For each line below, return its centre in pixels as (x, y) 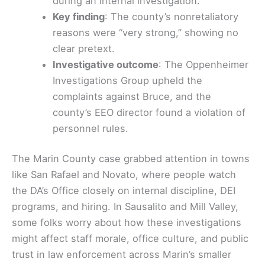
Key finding (79, 16)
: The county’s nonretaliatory (172, 16)
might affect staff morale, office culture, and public (130, 239)
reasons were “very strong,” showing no (146, 32)
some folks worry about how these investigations (127, 223)
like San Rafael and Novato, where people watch (124, 175)
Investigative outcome (106, 64)
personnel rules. (91, 128)
